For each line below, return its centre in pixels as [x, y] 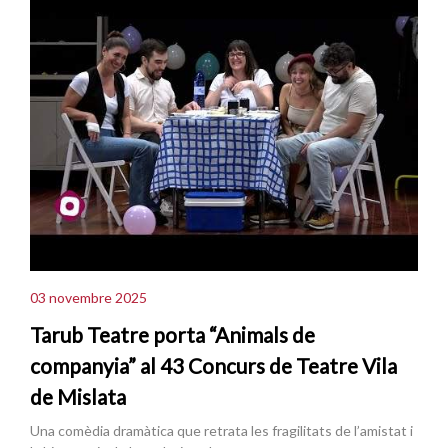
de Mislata [78, 397]
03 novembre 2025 [88, 297]
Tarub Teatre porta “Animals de [172, 335]
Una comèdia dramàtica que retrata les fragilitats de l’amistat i [221, 431]
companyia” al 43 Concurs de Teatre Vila [213, 366]
